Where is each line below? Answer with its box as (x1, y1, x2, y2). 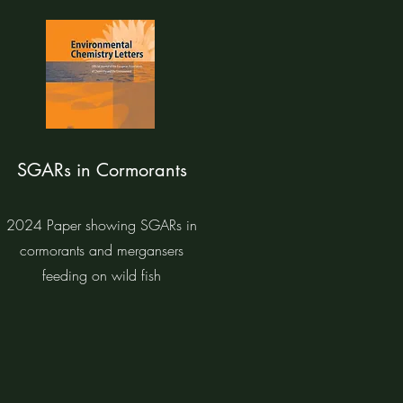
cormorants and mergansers (20, 240, 184, 260)
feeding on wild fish (42, 265, 161, 285)
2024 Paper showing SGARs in (6, 215, 197, 235)
